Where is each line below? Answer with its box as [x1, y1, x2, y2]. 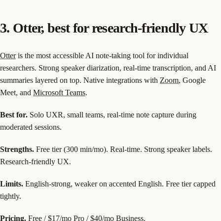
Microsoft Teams [33, 88, 85, 97]
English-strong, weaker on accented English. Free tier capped [23, 180, 216, 188]
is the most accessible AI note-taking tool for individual [16, 51, 188, 60]
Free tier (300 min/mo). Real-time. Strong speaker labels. [34, 145, 212, 154]
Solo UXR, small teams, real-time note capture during [28, 110, 196, 119]
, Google [179, 76, 206, 85]
